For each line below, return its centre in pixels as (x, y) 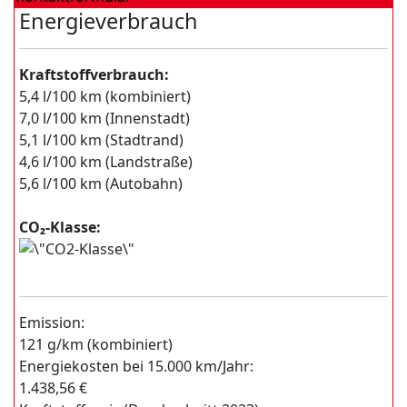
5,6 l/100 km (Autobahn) (101, 184)
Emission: (52, 323)
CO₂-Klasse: (60, 227)
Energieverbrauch (109, 21)
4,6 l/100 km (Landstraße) (106, 162)
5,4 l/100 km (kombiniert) (105, 96)
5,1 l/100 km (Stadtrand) (101, 140)
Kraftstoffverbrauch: (94, 74)
